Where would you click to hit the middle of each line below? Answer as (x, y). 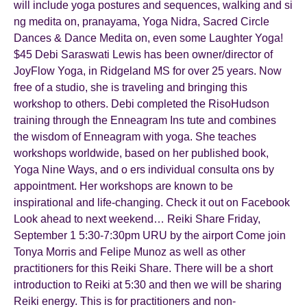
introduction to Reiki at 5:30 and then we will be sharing (148, 285)
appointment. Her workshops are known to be (123, 186)
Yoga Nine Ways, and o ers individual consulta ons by (144, 170)
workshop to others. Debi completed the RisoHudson (142, 104)
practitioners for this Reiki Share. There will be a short (143, 268)
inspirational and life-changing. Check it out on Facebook (152, 202)
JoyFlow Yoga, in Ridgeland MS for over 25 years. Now (148, 71)
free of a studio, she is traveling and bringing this (131, 87)
